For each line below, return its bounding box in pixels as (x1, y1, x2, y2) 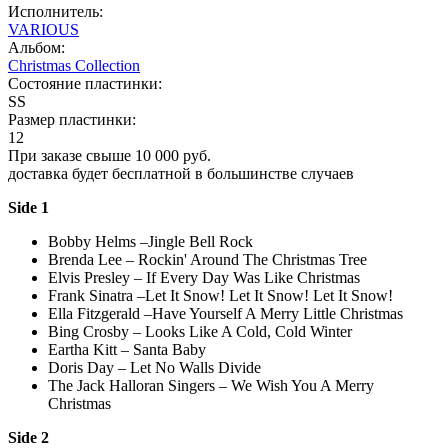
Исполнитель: (8, 2, 103, 20)
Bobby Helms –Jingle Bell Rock (48, 232, 253, 250)
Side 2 (8, 428, 49, 446)
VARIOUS (8, 20, 79, 38)
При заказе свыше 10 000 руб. (8, 146, 211, 164)
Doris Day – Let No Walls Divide (48, 358, 261, 376)
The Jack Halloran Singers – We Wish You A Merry (48, 376, 374, 394)
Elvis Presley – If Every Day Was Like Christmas (48, 268, 360, 286)
